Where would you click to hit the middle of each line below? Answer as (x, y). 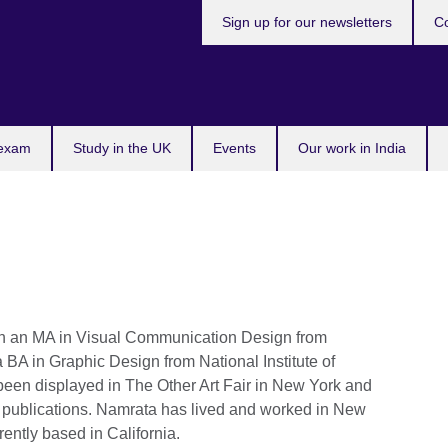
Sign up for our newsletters (307, 22)
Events (234, 148)
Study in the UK (122, 148)
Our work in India (352, 148)
